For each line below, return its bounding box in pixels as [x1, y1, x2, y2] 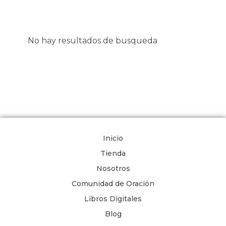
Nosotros [96, 163, 130, 173]
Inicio [103, 133, 123, 143]
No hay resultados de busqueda [28, 35, 157, 45]
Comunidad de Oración [72, 179, 154, 188]
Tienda [100, 148, 126, 158]
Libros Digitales [84, 194, 142, 203]
